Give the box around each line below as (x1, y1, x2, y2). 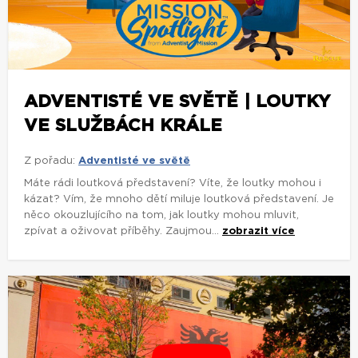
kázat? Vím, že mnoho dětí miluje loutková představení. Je (24, 193, 334, 205)
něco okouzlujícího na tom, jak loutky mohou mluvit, (24, 209, 299, 221)
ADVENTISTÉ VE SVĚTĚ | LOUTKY (24, 92, 330, 110)
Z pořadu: (24, 155, 75, 166)
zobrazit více (222, 225, 295, 237)
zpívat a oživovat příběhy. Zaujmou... (24, 225, 222, 237)
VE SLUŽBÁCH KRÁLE (24, 116, 222, 134)
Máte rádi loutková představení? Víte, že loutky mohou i (24, 177, 321, 189)
